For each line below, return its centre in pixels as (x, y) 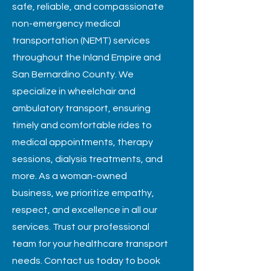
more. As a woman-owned (70, 176)
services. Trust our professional (81, 227)
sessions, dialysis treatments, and (87, 159)
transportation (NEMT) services (81, 41)
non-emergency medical (66, 24)
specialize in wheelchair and (74, 91)
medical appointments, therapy (83, 142)
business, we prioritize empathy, (83, 193)
